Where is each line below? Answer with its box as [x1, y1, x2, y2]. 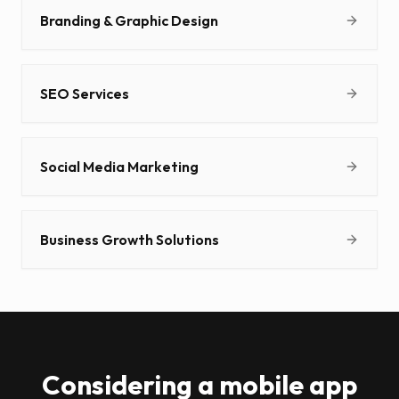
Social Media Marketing [40, 158, 199, 176]
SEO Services [40, 85, 129, 103]
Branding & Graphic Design [40, 12, 218, 30]
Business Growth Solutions [40, 231, 219, 249]
